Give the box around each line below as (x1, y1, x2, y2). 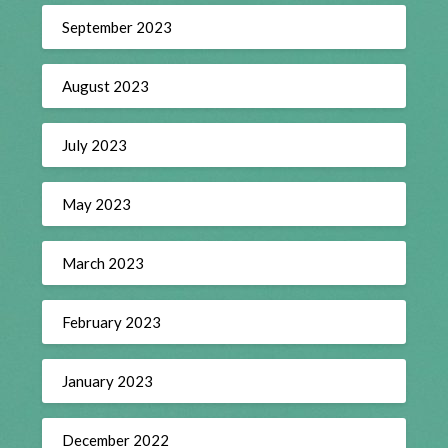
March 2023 (62, 253, 145, 272)
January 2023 (62, 371, 154, 390)
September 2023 (62, 17, 173, 36)
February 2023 (62, 312, 162, 331)
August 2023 (62, 76, 150, 95)
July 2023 (62, 135, 128, 154)
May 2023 (62, 194, 132, 213)
